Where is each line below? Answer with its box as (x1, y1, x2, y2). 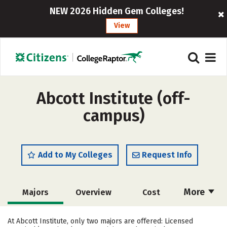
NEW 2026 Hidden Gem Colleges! (50, 6, 184, 17)
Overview (75, 187, 111, 197)
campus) (83, 106, 144, 125)
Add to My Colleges (38, 150, 112, 160)
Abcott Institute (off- (36, 89, 191, 108)
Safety (138, 211, 164, 220)
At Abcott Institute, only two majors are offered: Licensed (8, 217, 193, 225)
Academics (15, 211, 56, 220)
